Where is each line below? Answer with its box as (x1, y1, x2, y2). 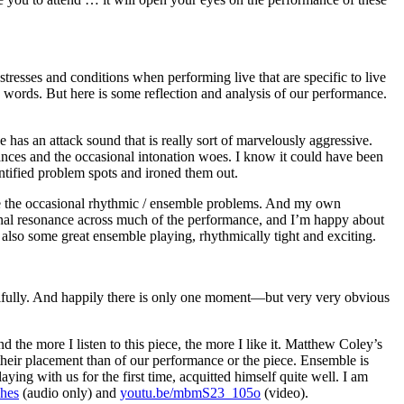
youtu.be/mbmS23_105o (120, 385, 261, 401)
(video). (261, 385, 308, 401)
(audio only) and (19, 385, 120, 401)
